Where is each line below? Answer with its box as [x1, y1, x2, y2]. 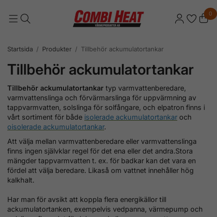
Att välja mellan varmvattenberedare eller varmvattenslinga [7, 137, 197, 145]
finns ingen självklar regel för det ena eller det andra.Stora [7, 146, 193, 155]
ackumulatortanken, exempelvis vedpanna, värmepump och [7, 204, 203, 213]
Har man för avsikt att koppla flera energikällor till [7, 195, 166, 203]
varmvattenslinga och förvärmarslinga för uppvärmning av [7, 93, 196, 102]
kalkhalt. [7, 175, 34, 184]
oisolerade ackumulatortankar [7, 122, 104, 131]
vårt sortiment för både [7, 112, 84, 121]
